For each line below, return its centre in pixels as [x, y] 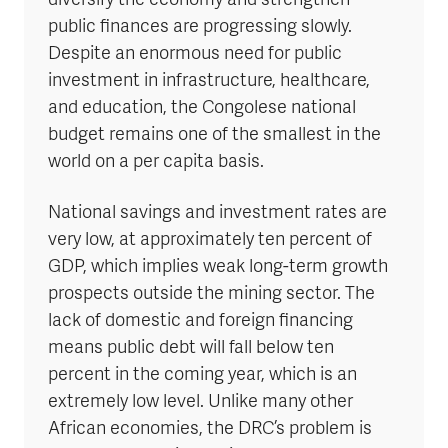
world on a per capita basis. [156, 162]
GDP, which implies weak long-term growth [218, 267]
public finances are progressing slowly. [200, 27]
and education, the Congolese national [202, 108]
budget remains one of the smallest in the [214, 135]
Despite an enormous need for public [195, 54]
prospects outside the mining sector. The [211, 294]
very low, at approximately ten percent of [210, 240]
